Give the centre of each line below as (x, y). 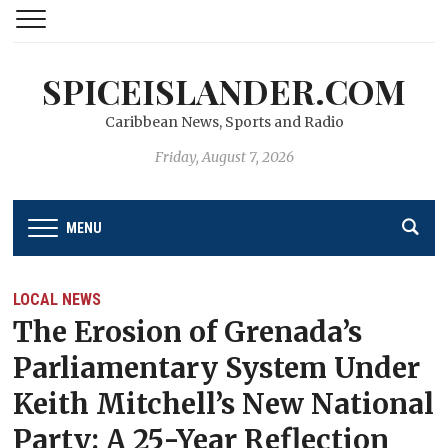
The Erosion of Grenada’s (188, 331)
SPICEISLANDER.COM (224, 91)
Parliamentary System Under (217, 367)
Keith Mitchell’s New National (224, 403)
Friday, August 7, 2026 (224, 157)
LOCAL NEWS (57, 299)
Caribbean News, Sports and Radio (224, 122)
